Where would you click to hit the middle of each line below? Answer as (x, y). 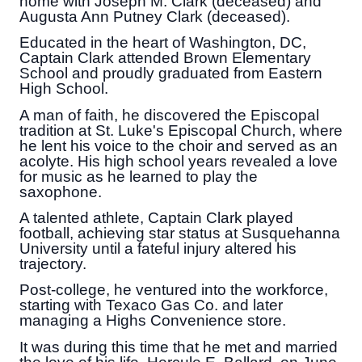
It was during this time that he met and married (179, 347)
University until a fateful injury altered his (158, 248)
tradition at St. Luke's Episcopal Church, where (181, 130)
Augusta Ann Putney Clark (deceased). (155, 17)
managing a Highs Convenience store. (153, 321)
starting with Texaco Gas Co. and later (151, 305)
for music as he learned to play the (139, 176)
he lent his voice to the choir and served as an (179, 145)
